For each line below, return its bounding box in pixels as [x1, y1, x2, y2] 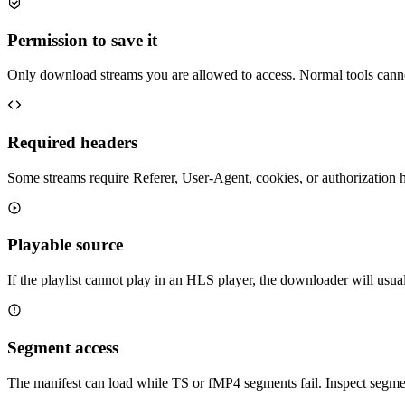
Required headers [7, 132, 137, 152]
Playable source [7, 235, 123, 255]
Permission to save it [7, 30, 157, 50]
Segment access [7, 337, 118, 357]
